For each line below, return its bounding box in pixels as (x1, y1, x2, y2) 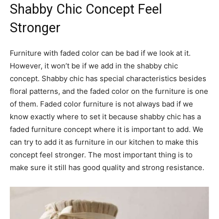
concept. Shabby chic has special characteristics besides (10, 73, 206, 83)
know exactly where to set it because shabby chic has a (10, 111, 201, 121)
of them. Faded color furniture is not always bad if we (10, 99, 193, 109)
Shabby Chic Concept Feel (10, 1, 162, 17)
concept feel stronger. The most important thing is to (10, 150, 193, 159)
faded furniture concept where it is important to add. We (10, 124, 203, 134)
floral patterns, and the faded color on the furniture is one (10, 86, 208, 96)
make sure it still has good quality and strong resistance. (10, 162, 204, 172)
